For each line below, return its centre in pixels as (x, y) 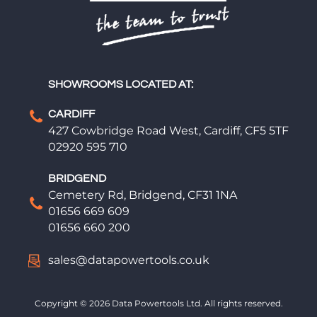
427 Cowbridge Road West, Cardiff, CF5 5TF (168, 131)
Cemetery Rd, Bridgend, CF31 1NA (143, 195)
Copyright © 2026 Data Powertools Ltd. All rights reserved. (158, 304)
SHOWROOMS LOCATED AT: (121, 85)
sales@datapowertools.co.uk (129, 260)
